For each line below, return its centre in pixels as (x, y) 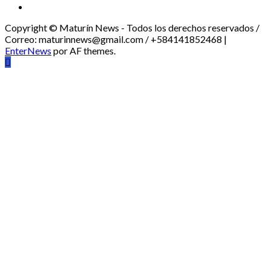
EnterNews (28, 51)
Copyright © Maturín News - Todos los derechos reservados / (132, 28)
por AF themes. (83, 51)
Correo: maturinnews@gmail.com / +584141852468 (114, 39)
